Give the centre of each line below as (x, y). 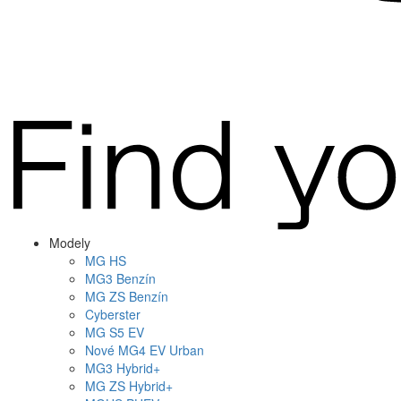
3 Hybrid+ (133, 367)
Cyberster (113, 314)
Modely (70, 242)
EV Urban (175, 350)
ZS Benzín (137, 296)
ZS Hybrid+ (139, 385)
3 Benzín (131, 278)
